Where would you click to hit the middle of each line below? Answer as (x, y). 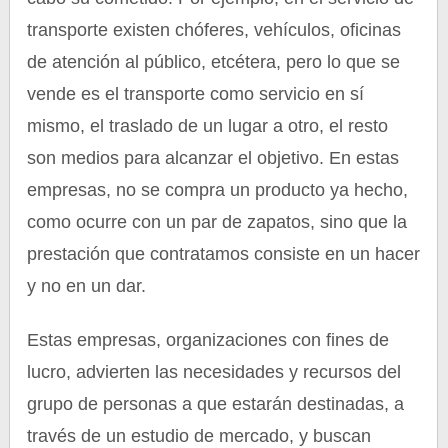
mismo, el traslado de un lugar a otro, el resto (208, 126)
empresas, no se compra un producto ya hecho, (218, 190)
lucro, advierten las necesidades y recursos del (214, 372)
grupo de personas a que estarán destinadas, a (216, 404)
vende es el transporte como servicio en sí (196, 94)
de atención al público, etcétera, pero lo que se (214, 62)
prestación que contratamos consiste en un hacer (224, 254)
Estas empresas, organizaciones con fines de (208, 340)
